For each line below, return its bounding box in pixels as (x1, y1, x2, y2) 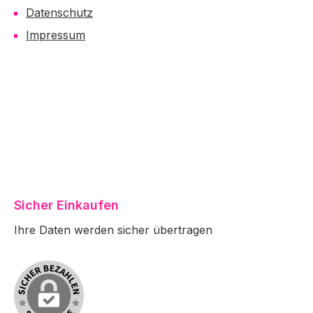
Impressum (26, 28, 85, 42)
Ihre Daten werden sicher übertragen (14, 223, 212, 237)
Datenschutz (26, 6, 93, 20)
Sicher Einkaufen (14, 198, 119, 212)
